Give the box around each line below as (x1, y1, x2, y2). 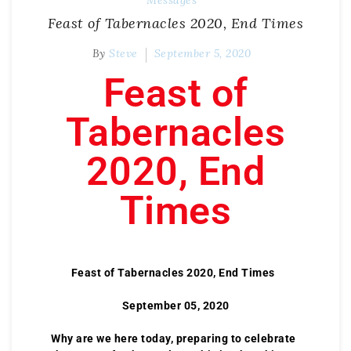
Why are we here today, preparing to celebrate (51, 332, 296, 345)
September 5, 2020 (154, 46, 251, 60)
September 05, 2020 (121, 299, 230, 312)
